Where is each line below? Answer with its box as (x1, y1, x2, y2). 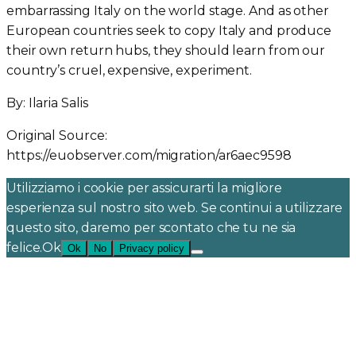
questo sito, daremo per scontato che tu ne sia (6, 219, 296, 235)
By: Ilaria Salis (6, 95, 88, 110)
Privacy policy (119, 242, 185, 254)
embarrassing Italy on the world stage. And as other (6, 2, 329, 18)
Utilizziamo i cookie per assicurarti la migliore (6, 180, 283, 195)
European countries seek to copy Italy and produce (6, 22, 332, 38)
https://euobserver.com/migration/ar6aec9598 (6, 147, 292, 163)
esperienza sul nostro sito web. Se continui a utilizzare (6, 199, 343, 215)
